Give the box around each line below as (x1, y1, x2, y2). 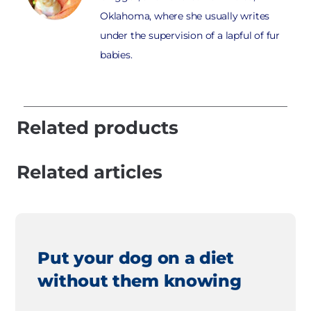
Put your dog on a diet (37, 248, 234, 269)
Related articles (17, 160, 162, 183)
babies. (100, 48, 133, 61)
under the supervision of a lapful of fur (100, 28, 280, 42)
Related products (17, 116, 178, 139)
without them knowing (37, 271, 242, 292)
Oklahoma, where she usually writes (100, 9, 270, 22)
